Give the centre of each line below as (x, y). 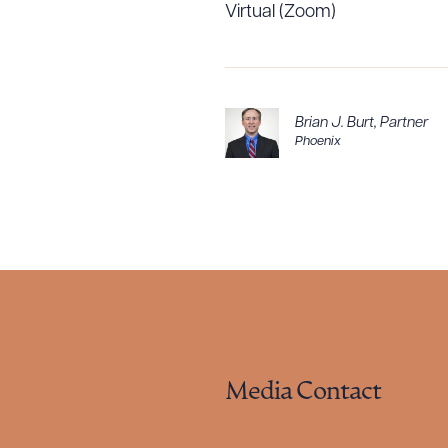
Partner (404, 123)
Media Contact (303, 392)
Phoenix (318, 141)
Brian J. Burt (334, 123)
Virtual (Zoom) (280, 12)
